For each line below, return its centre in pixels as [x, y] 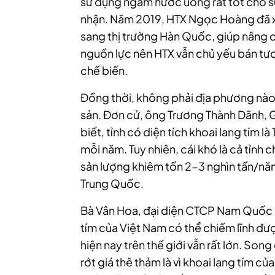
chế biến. [105, 70]
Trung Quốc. [112, 183]
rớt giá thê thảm [122, 262]
